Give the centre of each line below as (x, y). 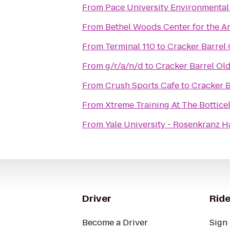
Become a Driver (115, 223)
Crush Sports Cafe (142, 85)
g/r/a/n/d (124, 66)
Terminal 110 (130, 46)
